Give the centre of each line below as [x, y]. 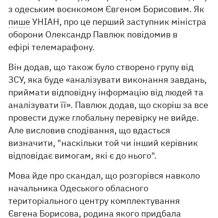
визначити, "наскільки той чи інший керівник [103, 143]
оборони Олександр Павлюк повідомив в [93, 34]
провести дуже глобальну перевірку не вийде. [104, 118]
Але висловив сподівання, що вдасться [90, 130]
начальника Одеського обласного [79, 188]
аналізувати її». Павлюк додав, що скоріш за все [109, 105]
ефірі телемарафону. [52, 47]
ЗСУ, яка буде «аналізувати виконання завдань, [108, 80]
